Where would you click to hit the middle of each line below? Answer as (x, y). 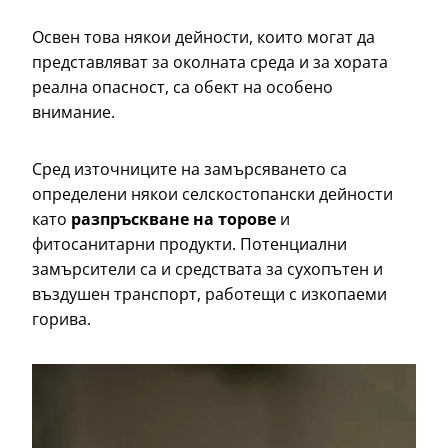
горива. (61, 319)
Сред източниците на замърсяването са (189, 169)
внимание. (75, 112)
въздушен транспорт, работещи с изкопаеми (209, 294)
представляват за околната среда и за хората (210, 62)
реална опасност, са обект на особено (182, 87)
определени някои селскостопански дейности (212, 194)
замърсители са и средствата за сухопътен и (207, 269)
